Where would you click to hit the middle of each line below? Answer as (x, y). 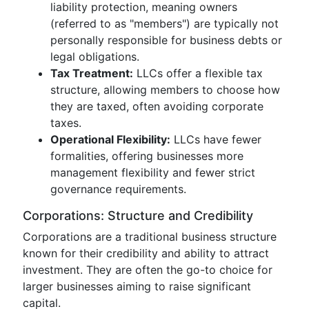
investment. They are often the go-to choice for (148, 270)
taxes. (66, 123)
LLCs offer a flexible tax (198, 73)
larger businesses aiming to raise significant (137, 286)
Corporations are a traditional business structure (150, 237)
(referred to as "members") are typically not (165, 23)
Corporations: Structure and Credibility (138, 216)
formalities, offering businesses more (147, 156)
